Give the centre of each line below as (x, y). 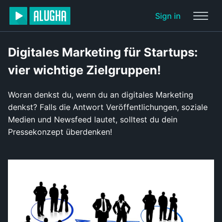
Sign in (168, 16)
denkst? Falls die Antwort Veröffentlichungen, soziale (108, 107)
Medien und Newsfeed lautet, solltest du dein (93, 120)
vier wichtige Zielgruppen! (84, 70)
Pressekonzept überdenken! (60, 132)
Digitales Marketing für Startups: (103, 52)
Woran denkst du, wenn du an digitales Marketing (101, 95)
